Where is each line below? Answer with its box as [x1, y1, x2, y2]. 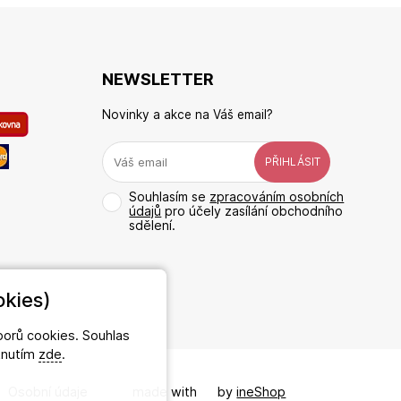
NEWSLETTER [102, 69, 215, 89]
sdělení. [129, 217, 176, 233]
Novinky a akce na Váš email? [102, 107, 274, 122]
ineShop [236, 383, 286, 399]
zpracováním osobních [209, 188, 345, 204]
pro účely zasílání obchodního [161, 202, 344, 218]
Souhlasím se [129, 188, 210, 204]
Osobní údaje [8, 383, 89, 399]
